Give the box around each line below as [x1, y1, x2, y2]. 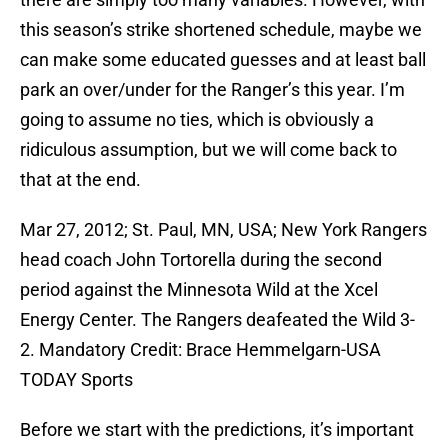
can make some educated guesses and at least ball [20, 49, 426, 71]
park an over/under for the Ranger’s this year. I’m [20, 79, 405, 101]
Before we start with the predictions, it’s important [20, 419, 414, 441]
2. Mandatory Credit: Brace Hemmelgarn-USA [20, 339, 381, 361]
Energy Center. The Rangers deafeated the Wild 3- [20, 309, 415, 331]
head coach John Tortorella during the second [20, 249, 382, 271]
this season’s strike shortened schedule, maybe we [20, 19, 422, 41]
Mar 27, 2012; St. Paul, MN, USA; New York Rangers [20, 219, 427, 241]
